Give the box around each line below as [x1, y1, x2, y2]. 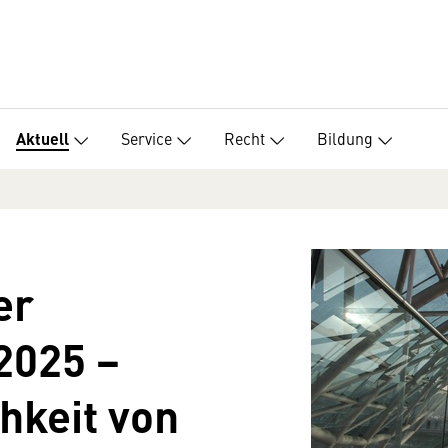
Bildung [317, 126, 373, 149]
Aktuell [16, 127, 69, 151]
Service [121, 126, 172, 149]
